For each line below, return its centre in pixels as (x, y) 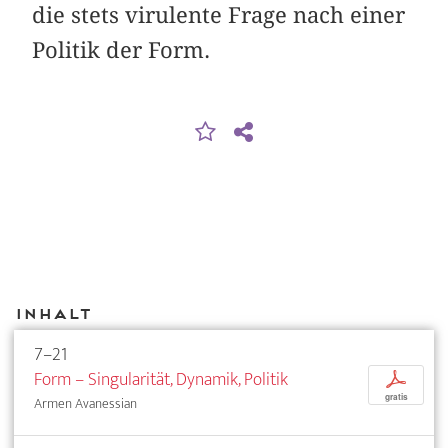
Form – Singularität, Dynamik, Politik (161, 379)
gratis (396, 396)
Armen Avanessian (85, 403)
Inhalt (52, 313)
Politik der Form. (121, 49)
